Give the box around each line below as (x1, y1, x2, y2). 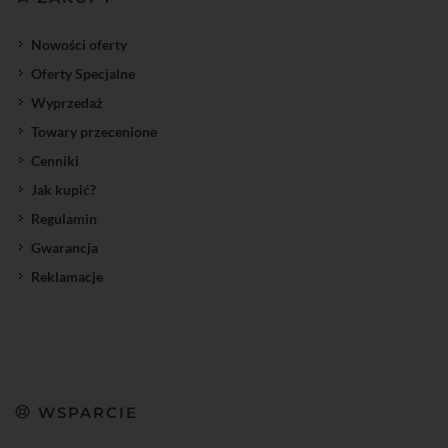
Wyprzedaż (31, 93, 103, 111)
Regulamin (31, 209, 97, 227)
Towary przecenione (31, 122, 157, 140)
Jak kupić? (31, 180, 96, 198)
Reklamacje (31, 267, 103, 285)
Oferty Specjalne (31, 64, 135, 82)
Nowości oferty (31, 35, 127, 53)
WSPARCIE (32, 402, 138, 422)
